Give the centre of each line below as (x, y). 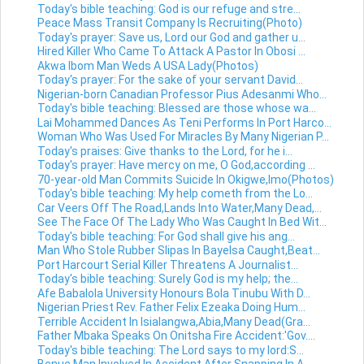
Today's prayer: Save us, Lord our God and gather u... (171, 37)
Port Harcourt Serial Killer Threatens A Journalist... (167, 264)
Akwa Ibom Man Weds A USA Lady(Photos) (147, 65)
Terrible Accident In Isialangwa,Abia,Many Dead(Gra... (173, 321)
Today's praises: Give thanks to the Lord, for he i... (165, 151)
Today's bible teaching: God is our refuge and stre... (169, 9)
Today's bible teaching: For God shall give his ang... (166, 236)
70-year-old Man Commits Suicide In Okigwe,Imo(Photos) (185, 179)
